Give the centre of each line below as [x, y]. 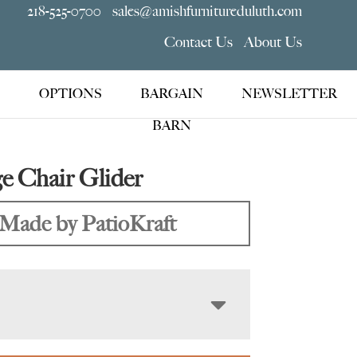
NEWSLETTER [289, 94]
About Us [273, 42]
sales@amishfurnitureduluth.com [207, 11]
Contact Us [198, 42]
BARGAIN [171, 94]
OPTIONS [70, 94]
